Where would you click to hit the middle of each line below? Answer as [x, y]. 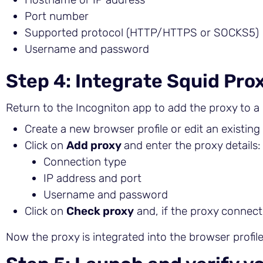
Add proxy [95, 145]
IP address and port [92, 178]
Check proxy [100, 211]
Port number [57, 16]
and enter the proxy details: [192, 145]
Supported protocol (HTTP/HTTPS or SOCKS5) [142, 33]
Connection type [85, 162]
